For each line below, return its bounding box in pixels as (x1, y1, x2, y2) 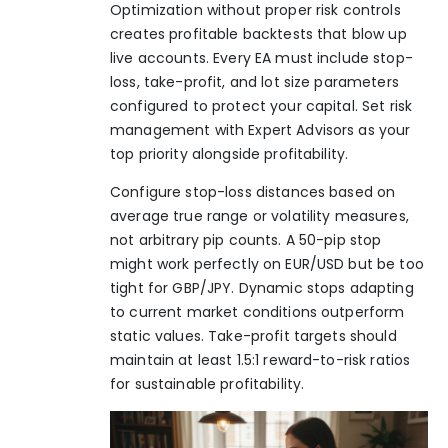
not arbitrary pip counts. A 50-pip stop (110, 230, 382, 251)
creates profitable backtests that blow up (110, 23, 407, 44)
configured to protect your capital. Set (110, 95, 390, 116)
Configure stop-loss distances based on (110, 182, 396, 203)
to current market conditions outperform (110, 302, 405, 323)
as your (354, 119, 411, 140)
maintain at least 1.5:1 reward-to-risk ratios (110, 350, 411, 371)
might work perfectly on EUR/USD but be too (110, 254, 424, 275)
